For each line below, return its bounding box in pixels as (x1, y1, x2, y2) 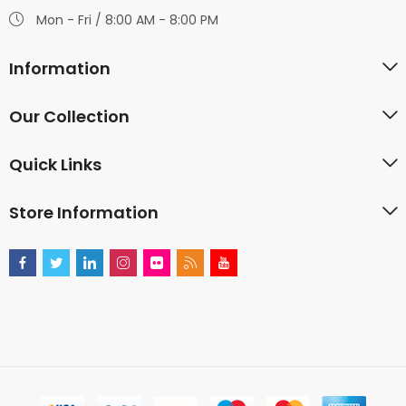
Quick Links (9, 153, 101, 177)
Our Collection (9, 105, 130, 129)
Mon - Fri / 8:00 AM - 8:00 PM (36, 11, 218, 30)
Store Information (9, 201, 159, 225)
